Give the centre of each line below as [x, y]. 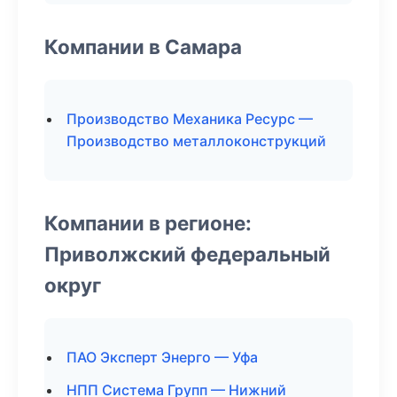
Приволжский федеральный [187, 254]
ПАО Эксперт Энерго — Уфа [162, 357]
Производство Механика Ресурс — [190, 119]
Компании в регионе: [148, 223]
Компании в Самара [143, 47]
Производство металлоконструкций [196, 141]
